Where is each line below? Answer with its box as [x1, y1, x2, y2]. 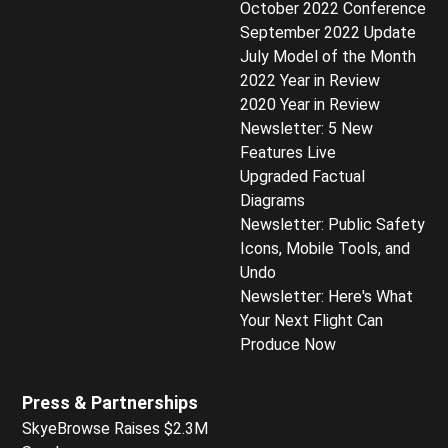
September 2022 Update [240, 22, 416, 42]
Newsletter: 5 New [240, 118, 373, 138]
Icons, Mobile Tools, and [240, 238, 410, 258]
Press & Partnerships [22, 391, 198, 413]
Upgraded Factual [240, 166, 365, 186]
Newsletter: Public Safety [240, 214, 425, 234]
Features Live [240, 142, 336, 162]
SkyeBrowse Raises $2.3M [22, 418, 208, 438]
